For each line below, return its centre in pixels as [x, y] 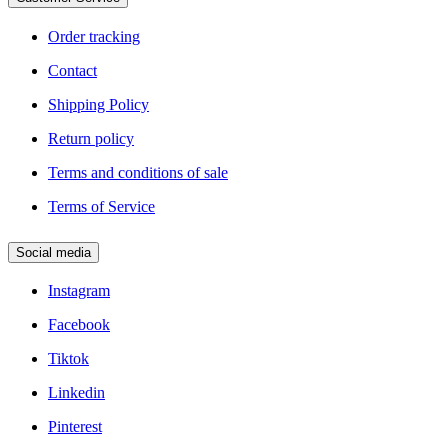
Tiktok [68, 359]
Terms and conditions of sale [138, 172]
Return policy [91, 138]
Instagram [79, 291]
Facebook [79, 325]
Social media [53, 252]
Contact [72, 70]
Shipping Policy [98, 104]
